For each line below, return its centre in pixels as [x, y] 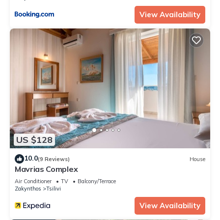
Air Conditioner [33, 181]
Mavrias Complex [46, 169]
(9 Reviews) [54, 159]
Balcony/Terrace [97, 181]
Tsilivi [54, 189]
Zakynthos [28, 189]
